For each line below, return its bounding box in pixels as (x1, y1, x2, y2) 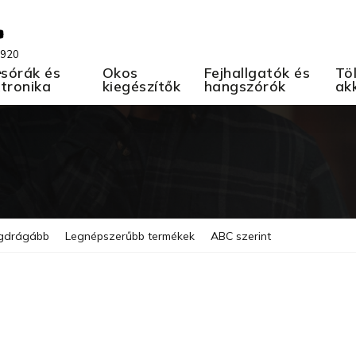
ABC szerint (211, 229, 271, 243)
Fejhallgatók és (203, 64, 310, 81)
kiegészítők (102, 77, 180, 95)
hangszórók (203, 77, 286, 95)
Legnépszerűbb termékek (65, 229, 195, 243)
